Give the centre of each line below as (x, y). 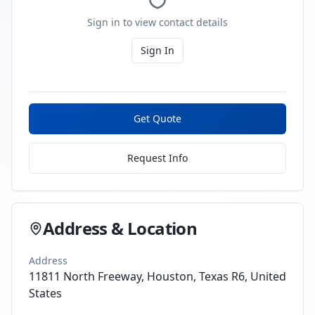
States (45, 293)
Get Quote (157, 118)
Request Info (157, 158)
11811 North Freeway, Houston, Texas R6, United (157, 276)
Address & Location (120, 228)
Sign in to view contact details (157, 22)
